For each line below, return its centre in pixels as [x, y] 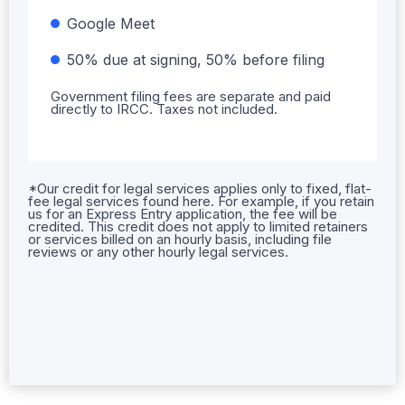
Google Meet [111, 23]
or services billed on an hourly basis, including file [180, 239]
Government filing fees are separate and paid [191, 96]
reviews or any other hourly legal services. [158, 251]
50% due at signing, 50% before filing [196, 59]
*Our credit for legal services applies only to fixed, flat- [200, 188]
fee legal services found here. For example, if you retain [201, 201]
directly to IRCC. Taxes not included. [164, 108]
